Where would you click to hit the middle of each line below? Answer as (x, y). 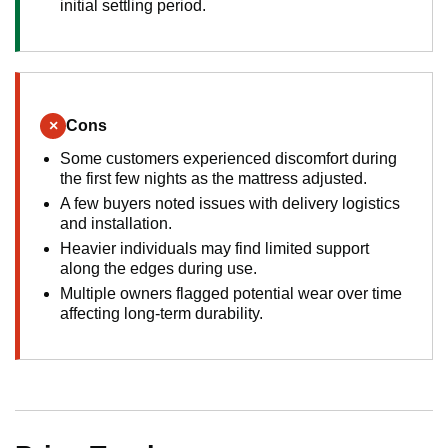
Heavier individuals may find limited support (214, 249)
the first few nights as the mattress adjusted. (213, 179)
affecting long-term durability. (161, 314)
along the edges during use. (158, 269)
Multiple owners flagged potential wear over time (231, 294)
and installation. (116, 224)
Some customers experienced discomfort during (228, 159)
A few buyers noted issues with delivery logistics (230, 204)
